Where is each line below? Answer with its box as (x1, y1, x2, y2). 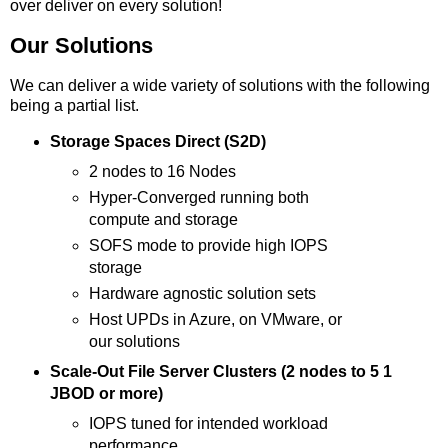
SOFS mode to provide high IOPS (89, 237, 329, 255)
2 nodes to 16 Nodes (89, 163, 237, 181)
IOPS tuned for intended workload (89, 414, 329, 432)
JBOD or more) (49, 385, 163, 403)
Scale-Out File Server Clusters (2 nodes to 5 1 (49, 363, 392, 381)
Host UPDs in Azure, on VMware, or (89, 311, 343, 329)
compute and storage (89, 211, 239, 229)
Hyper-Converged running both (89, 189, 310, 207)
